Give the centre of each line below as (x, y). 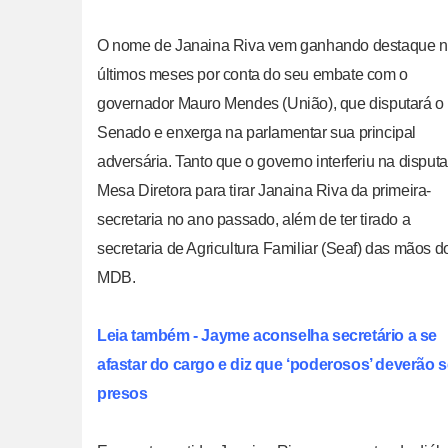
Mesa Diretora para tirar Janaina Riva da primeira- (264, 190)
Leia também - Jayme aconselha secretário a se (267, 335)
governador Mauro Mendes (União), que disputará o (270, 103)
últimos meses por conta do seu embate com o (252, 74)
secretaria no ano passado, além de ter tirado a (254, 219)
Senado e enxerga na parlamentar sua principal (257, 132)
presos (122, 393)
